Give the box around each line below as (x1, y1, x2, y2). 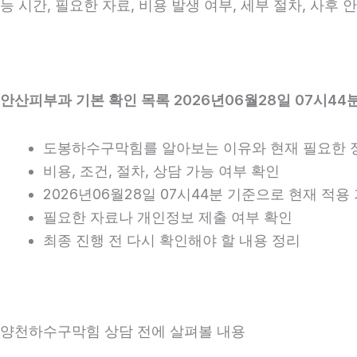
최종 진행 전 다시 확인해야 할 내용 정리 (43, 232, 300, 249)
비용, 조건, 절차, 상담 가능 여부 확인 (43, 163, 280, 180)
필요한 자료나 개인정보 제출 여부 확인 (43, 209, 292, 226)
